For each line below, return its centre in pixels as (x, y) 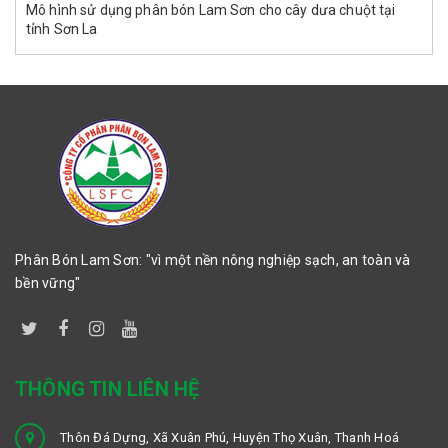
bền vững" (48, 282)
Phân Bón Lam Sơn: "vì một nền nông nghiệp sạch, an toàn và (213, 259)
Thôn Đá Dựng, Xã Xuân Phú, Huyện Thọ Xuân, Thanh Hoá (229, 437)
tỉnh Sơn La (62, 28)
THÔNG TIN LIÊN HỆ (107, 388)
